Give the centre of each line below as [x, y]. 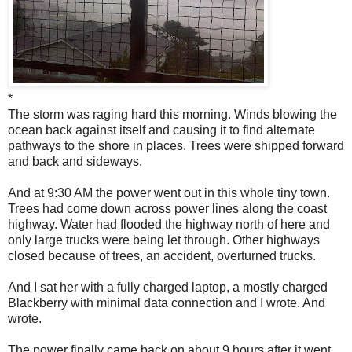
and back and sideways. [75, 161]
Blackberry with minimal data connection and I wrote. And [167, 302]
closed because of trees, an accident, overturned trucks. [162, 255]
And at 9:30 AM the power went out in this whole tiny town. [169, 192]
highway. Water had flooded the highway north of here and [169, 224]
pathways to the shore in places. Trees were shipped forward [176, 145]
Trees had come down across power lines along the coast [167, 208]
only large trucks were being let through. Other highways [164, 240]
